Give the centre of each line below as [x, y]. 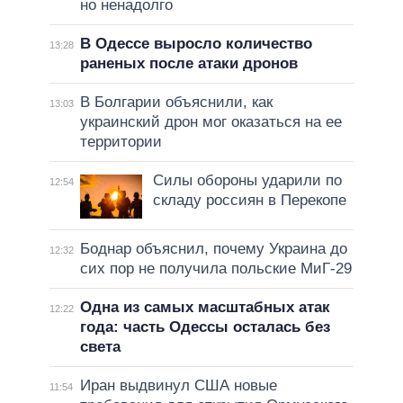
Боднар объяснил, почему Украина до [213, 248]
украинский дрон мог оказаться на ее [210, 121]
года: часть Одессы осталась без [205, 327]
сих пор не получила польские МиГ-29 [215, 268]
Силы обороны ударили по [247, 180]
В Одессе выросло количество [196, 43]
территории [121, 141]
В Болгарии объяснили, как [176, 102]
